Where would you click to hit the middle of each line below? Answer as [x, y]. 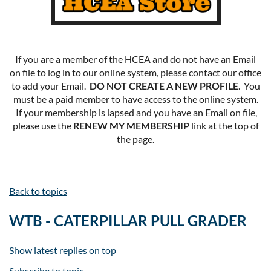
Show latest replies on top [63, 250]
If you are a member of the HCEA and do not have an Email [135, 59]
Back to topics [38, 191]
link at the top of [224, 125]
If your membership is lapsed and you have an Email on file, [135, 112]
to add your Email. [50, 85]
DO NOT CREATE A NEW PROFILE [164, 85]
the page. [135, 139]
